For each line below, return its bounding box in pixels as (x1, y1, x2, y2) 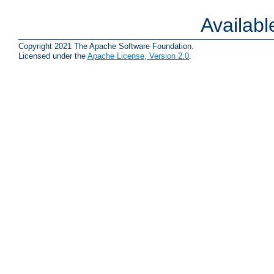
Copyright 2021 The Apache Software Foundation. (18, 41, 194, 51)
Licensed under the (18, 51, 87, 61)
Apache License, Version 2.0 (87, 51, 189, 61)
